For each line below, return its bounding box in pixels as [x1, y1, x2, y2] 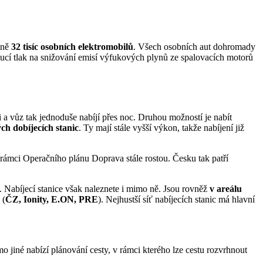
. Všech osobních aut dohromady [133, 41, 255, 52]
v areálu [210, 184, 242, 194]
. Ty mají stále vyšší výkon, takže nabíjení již [79, 123, 244, 133]
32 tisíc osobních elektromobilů [11, 41, 133, 52]
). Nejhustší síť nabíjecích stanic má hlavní [98, 194, 255, 205]
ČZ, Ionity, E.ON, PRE [5, 194, 98, 205]
